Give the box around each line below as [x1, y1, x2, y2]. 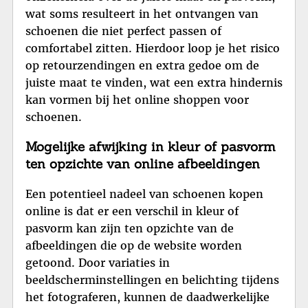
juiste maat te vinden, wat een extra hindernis [25, 75, 283, 89]
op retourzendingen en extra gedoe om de [25, 58, 259, 72]
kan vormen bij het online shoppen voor [25, 92, 249, 107]
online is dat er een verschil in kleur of [25, 204, 239, 219]
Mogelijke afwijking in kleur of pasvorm [25, 138, 276, 155]
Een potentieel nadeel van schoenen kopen [25, 187, 263, 201]
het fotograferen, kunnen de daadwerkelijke [25, 290, 269, 305]
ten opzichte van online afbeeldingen [25, 155, 260, 173]
